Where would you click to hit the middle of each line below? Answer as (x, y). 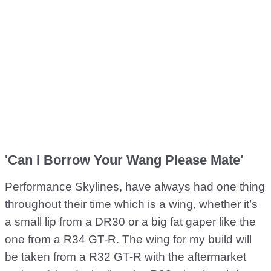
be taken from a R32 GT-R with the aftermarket (126, 257)
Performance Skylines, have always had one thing (135, 187)
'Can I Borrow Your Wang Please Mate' (124, 160)
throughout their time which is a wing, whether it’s (131, 204)
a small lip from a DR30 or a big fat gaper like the (130, 222)
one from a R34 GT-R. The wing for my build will (128, 239)
